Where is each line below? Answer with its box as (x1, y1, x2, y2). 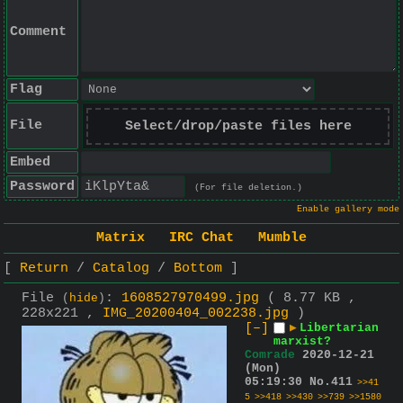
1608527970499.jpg (121, 290, 259, 306)
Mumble (258, 230, 307, 246)
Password (10, 179, 75, 194)
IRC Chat (169, 230, 234, 246)
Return (20, 260, 68, 276)
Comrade (245, 347, 295, 362)
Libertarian (300, 320, 379, 335)
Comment (10, 24, 67, 40)
